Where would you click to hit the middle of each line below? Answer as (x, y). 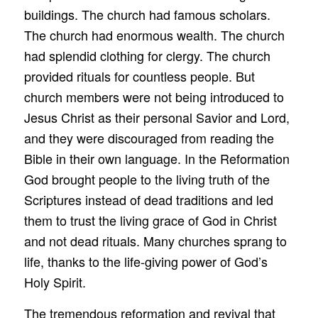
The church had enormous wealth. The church (154, 35)
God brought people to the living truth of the (147, 179)
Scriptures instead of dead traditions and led (148, 200)
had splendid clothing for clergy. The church (147, 56)
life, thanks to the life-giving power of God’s (146, 262)
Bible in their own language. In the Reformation (157, 159)
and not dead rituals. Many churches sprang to (155, 241)
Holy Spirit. (55, 282)
